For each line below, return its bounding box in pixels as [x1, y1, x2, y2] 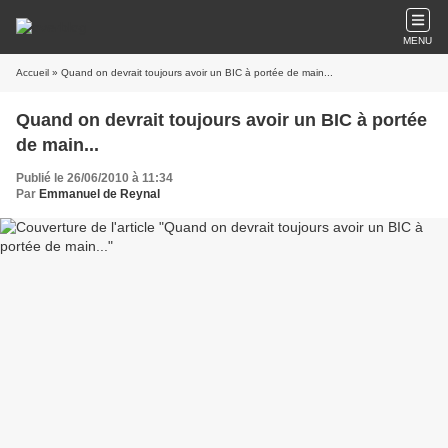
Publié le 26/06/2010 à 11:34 [16, 171, 173, 185]
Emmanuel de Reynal [39, 187, 160, 201]
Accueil [16, 67, 49, 78]
